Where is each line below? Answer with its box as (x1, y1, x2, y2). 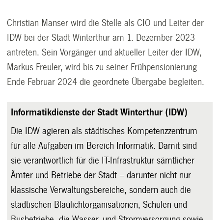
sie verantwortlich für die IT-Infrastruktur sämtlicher (11, 156, 195, 166)
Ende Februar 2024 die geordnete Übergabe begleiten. (7, 77, 205, 87)
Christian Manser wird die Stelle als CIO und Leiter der (7, 18, 204, 28)
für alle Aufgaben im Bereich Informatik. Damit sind (11, 141, 197, 151)
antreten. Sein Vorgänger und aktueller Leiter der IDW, (7, 48, 202, 58)
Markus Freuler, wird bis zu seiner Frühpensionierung (7, 62, 197, 73)
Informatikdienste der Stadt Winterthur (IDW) (11, 108, 188, 118)
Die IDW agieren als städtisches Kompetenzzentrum (11, 126, 198, 137)
